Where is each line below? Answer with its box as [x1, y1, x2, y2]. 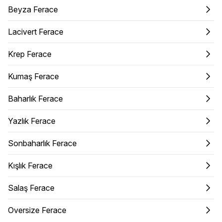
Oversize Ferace [8, 205, 66, 215]
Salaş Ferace [8, 182, 55, 193]
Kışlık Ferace [8, 160, 53, 170]
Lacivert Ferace [8, 26, 63, 37]
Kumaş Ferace [8, 71, 59, 81]
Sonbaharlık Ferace [8, 138, 77, 148]
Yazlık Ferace [8, 115, 55, 126]
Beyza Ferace [8, 4, 58, 14]
